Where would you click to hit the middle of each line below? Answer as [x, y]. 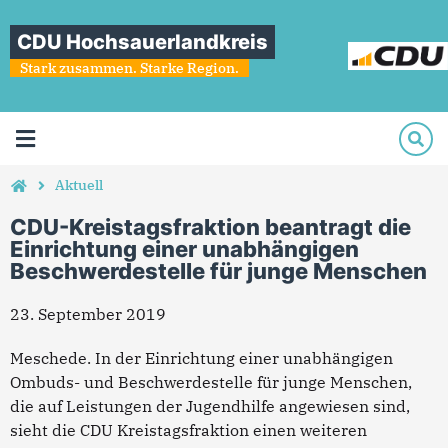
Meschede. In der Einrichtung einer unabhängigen [201, 358]
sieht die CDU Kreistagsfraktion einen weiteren [188, 430]
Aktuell [79, 185]
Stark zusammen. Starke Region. [129, 68]
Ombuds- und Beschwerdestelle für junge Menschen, [211, 382]
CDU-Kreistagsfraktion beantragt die [210, 227]
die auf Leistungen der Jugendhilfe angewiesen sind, [210, 406]
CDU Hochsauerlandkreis [142, 42]
